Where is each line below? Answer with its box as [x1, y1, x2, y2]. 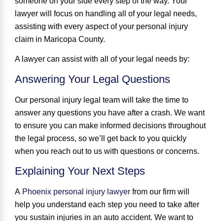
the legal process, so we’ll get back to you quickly [15, 134, 186, 143]
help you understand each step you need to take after [15, 200, 199, 209]
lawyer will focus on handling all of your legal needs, [15, 9, 197, 18]
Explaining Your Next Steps [15, 165, 145, 178]
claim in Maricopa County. [15, 35, 105, 43]
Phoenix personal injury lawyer [22, 187, 130, 196]
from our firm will [130, 187, 189, 196]
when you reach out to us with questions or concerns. [15, 147, 199, 155]
